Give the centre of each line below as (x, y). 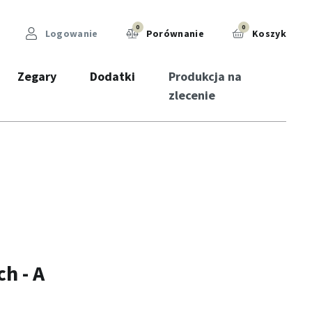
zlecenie (192, 95)
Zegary (37, 76)
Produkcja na (205, 76)
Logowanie (70, 33)
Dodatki (112, 76)
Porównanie (174, 33)
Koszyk (268, 33)
